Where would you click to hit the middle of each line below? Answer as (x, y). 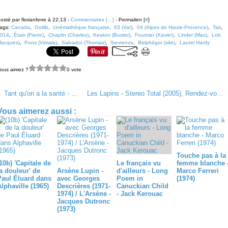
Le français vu (139, 163)
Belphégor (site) (156, 42)
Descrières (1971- (83, 186)
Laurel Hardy (195, 42)
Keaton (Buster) (112, 35)
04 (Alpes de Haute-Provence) (173, 27)
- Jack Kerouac (140, 194)
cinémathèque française (81, 27)
